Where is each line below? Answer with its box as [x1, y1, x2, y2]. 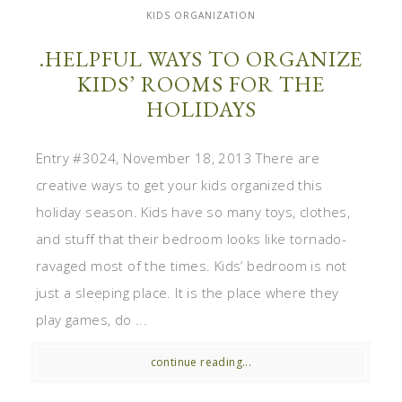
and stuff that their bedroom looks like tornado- [36, 230, 347, 249]
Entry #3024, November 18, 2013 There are [36, 149, 319, 168]
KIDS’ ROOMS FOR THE [77, 70, 325, 99]
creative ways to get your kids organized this [36, 176, 322, 195]
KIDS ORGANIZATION [146, 9, 256, 22]
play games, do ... [36, 310, 148, 329]
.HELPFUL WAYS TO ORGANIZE [39, 45, 363, 74]
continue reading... [150, 354, 252, 371]
